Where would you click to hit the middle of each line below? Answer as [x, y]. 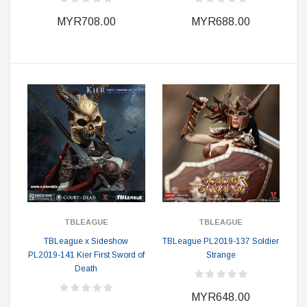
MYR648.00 [221, 297]
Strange [221, 255]
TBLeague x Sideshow [86, 241]
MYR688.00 [221, 22]
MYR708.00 [86, 22]
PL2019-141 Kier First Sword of [86, 255]
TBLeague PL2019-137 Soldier [221, 241]
